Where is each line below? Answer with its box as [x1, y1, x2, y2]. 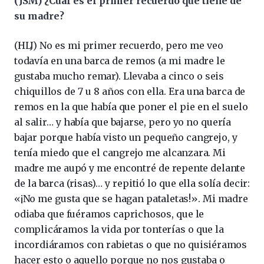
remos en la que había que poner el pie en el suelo [14, 100, 248, 113]
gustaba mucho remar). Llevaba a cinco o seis [14, 70, 224, 82]
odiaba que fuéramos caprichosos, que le [14, 207, 204, 220]
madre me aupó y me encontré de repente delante [14, 161, 245, 174]
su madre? [14, 9, 64, 22]
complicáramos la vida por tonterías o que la [14, 223, 224, 235]
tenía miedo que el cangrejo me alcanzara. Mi [14, 146, 226, 159]
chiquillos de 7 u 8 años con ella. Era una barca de [14, 85, 246, 97]
